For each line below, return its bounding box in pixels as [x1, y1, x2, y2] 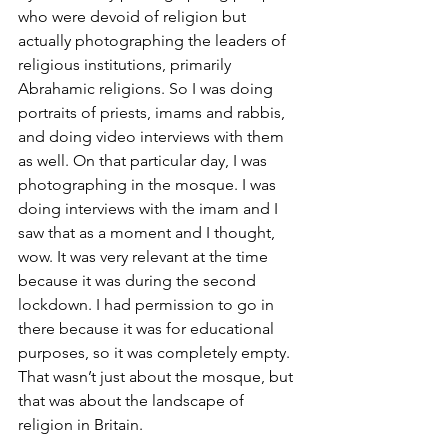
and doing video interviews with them [18, 127, 288, 146]
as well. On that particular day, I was [18, 151, 271, 170]
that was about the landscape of [18, 391, 248, 410]
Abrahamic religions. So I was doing [18, 79, 277, 98]
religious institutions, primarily [18, 55, 235, 74]
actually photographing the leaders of [18, 31, 290, 50]
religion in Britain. [18, 415, 143, 434]
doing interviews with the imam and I [18, 199, 282, 218]
